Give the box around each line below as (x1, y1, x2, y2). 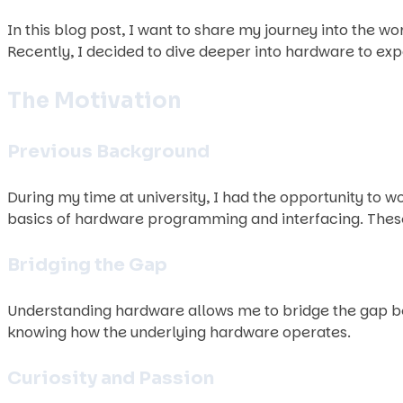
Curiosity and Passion (7, 367, 214, 390)
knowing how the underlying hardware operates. (7, 322, 351, 343)
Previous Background (7, 140, 210, 163)
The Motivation (7, 87, 182, 114)
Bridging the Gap (7, 254, 167, 276)
